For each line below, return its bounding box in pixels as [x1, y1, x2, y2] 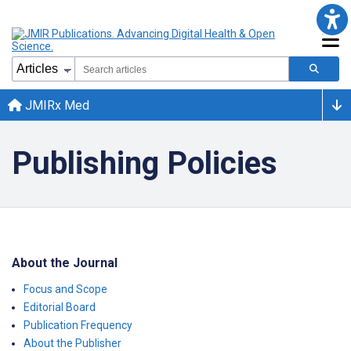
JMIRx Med [22, 97, 89, 113]
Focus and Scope [24, 283, 107, 295]
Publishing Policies [12, 145, 277, 182]
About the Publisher [24, 337, 121, 349]
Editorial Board [24, 301, 96, 313]
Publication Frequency [24, 319, 132, 331]
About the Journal [12, 255, 118, 270]
